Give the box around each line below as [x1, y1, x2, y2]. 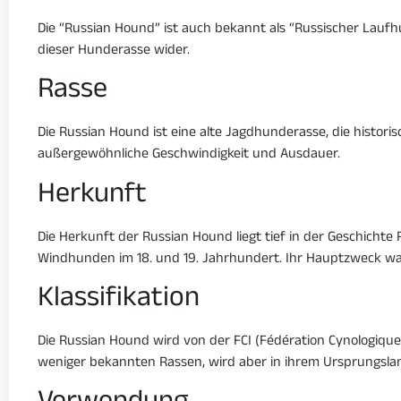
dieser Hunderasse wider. [38, 40, 190, 63]
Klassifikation [38, 278, 200, 322]
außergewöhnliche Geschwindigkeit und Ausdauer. [38, 145, 340, 167]
